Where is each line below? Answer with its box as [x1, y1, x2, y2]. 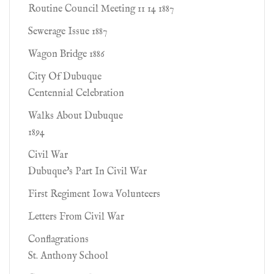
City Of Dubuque [28, 71, 102, 83]
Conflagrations [28, 234, 89, 246]
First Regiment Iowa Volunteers [28, 188, 160, 201]
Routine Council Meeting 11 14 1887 [28, 3, 174, 15]
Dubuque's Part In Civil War [28, 166, 147, 178]
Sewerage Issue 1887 [28, 26, 107, 38]
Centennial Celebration [28, 87, 124, 100]
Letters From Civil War [28, 211, 124, 223]
